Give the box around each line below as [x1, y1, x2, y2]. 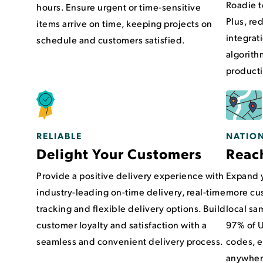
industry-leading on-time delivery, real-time [36, 186, 225, 198]
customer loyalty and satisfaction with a [36, 218, 207, 231]
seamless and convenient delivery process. [36, 235, 224, 248]
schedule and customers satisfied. [36, 33, 186, 46]
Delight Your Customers [36, 144, 202, 163]
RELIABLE [36, 130, 82, 142]
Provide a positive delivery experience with [36, 169, 224, 182]
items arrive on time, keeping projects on [36, 17, 213, 29]
